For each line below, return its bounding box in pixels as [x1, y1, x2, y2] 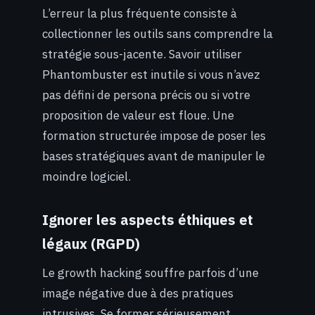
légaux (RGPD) [42, 235, 140, 253]
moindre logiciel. [42, 169, 131, 185]
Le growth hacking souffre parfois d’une [42, 265, 259, 281]
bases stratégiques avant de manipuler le [42, 148, 265, 165]
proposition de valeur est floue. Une [42, 108, 234, 124]
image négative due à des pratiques [42, 285, 233, 301]
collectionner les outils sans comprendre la [42, 26, 273, 42]
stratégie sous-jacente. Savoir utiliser [42, 46, 242, 63]
